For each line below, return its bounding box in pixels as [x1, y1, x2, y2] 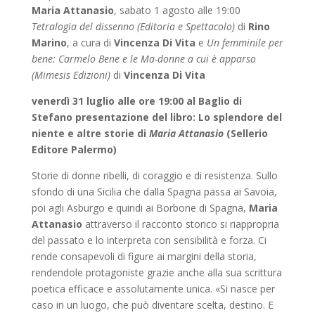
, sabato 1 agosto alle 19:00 [113, 3, 240, 17]
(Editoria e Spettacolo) [136, 19, 235, 33]
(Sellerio [226, 126, 268, 140]
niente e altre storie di [31, 126, 149, 140]
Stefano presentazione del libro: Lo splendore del [31, 110, 282, 124]
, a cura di [66, 35, 111, 49]
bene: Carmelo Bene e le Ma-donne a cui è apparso [31, 51, 256, 65]
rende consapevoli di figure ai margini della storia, [31, 249, 257, 263]
